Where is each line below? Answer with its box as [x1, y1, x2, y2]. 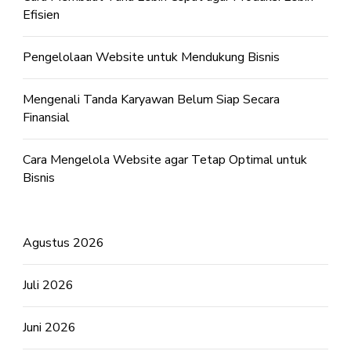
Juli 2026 [23, 277, 74, 294]
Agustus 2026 [23, 234, 104, 251]
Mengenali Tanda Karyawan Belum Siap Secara [23, 91, 280, 108]
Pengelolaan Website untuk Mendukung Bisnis [23, 49, 280, 66]
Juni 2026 [23, 319, 76, 336]
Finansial [23, 109, 70, 126]
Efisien [23, 6, 60, 24]
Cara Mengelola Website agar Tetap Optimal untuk [23, 151, 307, 168]
